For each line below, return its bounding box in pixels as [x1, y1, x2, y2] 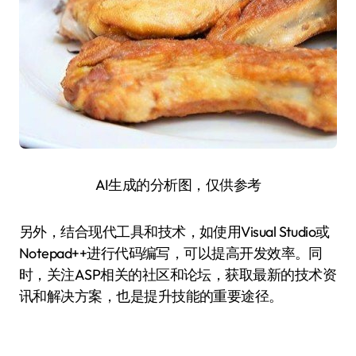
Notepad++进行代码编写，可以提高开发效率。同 [19, 244, 323, 262]
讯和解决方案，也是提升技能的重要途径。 [19, 287, 283, 305]
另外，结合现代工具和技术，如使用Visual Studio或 [19, 222, 330, 241]
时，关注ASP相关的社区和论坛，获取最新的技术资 [19, 265, 337, 284]
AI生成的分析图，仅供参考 [95, 176, 261, 194]
